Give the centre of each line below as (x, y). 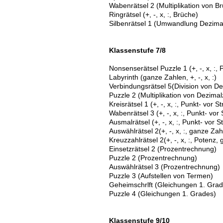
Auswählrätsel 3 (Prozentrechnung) (164, 167)
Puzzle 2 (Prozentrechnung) (153, 158)
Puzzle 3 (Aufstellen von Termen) (161, 176)
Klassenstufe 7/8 (137, 50)
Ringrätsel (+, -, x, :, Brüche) (153, 14)
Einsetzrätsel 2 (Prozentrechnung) (163, 149)
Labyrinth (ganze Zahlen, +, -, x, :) (163, 77)
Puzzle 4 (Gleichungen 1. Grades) (162, 194)
